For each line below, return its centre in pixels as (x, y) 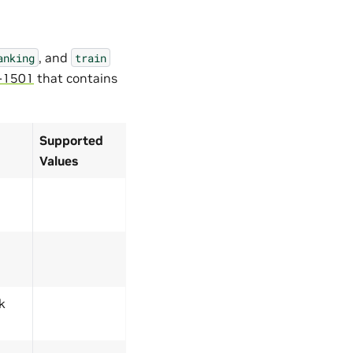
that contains (76, 78)
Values (59, 160)
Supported (71, 140)
